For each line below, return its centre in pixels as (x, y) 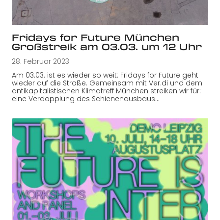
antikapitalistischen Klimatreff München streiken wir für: (106, 91)
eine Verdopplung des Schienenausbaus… (86, 99)
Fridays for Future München (96, 38)
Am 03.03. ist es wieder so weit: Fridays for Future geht (105, 75)
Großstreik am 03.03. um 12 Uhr (107, 47)
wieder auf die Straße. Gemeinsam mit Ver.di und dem (107, 83)
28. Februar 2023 (41, 62)
